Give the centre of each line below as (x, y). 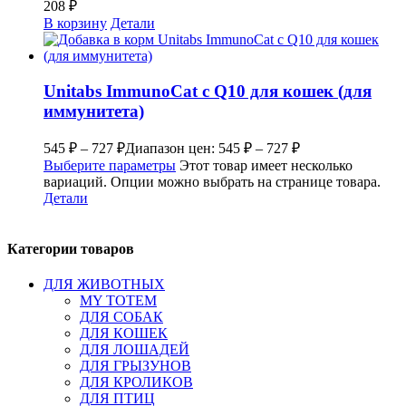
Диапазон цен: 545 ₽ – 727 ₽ (213, 149)
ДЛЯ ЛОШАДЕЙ (135, 349)
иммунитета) (94, 111)
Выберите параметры (110, 166)
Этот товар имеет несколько (266, 166)
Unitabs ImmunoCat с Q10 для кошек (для (208, 91)
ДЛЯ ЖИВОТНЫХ (104, 284)
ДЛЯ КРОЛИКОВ (136, 382)
